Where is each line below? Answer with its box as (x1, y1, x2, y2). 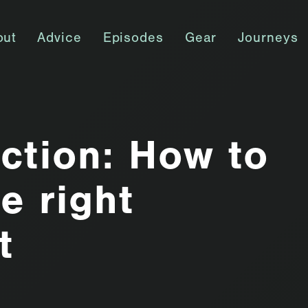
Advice (37, 33, 82, 47)
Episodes (102, 33, 164, 47)
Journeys (237, 33, 298, 47)
